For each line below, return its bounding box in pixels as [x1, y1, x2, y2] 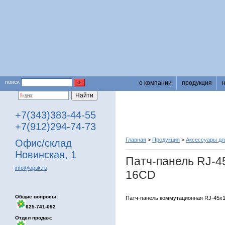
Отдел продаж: [15, 215, 52, 220]
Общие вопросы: [15, 194, 58, 199]
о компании [139, 79, 172, 86]
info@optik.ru [15, 165, 47, 171]
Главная [126, 137, 146, 143]
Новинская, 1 [15, 149, 76, 160]
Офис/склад [15, 138, 72, 149]
